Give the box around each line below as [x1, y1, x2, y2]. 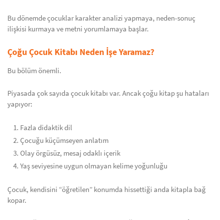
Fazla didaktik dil [20, 123, 72, 132]
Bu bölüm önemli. [7, 66, 61, 75]
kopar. [7, 196, 27, 205]
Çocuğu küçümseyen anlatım [20, 136, 109, 145]
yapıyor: [7, 100, 32, 109]
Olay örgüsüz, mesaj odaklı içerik [20, 149, 120, 158]
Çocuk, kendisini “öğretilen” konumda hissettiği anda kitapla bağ [7, 185, 206, 194]
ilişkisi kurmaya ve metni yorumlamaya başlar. [7, 25, 149, 33]
